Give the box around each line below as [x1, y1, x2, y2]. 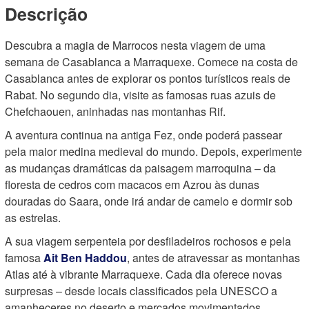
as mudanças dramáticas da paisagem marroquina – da [5, 160, 276, 176]
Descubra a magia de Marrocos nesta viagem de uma [5, 37, 266, 53]
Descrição [5, 1, 88, 26]
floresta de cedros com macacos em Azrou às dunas [5, 177, 259, 192]
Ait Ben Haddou [43, 250, 127, 266]
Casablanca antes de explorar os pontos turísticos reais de [5, 70, 290, 86]
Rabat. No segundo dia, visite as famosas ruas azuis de [5, 87, 276, 103]
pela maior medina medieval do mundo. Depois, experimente [5, 143, 302, 159]
